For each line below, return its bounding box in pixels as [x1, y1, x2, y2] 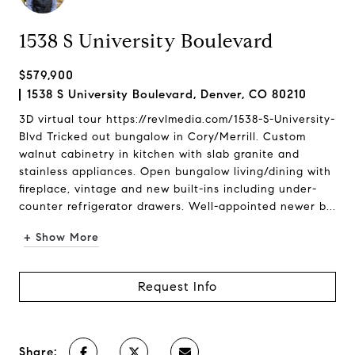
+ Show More [24, 231, 99, 244]
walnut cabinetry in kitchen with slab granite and [19, 147, 300, 161]
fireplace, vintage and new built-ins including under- [19, 182, 317, 196]
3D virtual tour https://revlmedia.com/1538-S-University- [19, 113, 335, 126]
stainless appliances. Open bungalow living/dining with [19, 165, 331, 178]
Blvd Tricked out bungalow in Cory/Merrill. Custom [19, 130, 306, 143]
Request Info [138, 279, 217, 294]
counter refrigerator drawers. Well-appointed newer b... [19, 200, 336, 213]
